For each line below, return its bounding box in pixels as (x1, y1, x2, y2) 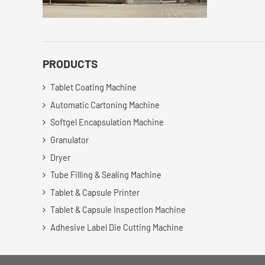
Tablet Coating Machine (50, 82, 137, 92)
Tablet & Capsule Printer (50, 187, 140, 198)
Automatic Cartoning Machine (50, 99, 160, 110)
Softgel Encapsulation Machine (50, 117, 164, 128)
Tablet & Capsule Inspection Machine (50, 205, 186, 215)
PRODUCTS (43, 57, 98, 71)
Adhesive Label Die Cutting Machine (50, 222, 183, 232)
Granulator (50, 134, 89, 145)
